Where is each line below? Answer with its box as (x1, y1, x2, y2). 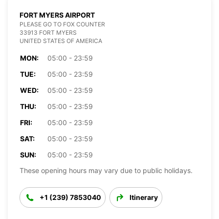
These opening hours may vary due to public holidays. (20, 166, 193, 175)
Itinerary (130, 193, 158, 201)
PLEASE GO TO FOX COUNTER (20, 20, 105, 28)
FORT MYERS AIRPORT (20, 10, 95, 19)
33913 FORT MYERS (20, 28, 77, 36)
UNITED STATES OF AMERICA (20, 37, 102, 44)
